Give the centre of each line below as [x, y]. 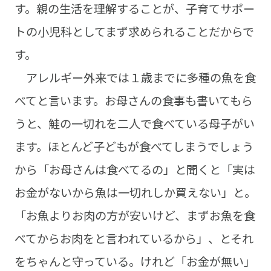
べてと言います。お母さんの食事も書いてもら [133, 101]
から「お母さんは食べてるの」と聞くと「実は [135, 170]
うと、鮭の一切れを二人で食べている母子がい [134, 124]
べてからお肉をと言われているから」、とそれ [134, 239]
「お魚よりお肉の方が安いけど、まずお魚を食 [135, 216]
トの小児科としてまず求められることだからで [134, 32]
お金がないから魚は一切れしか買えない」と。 [135, 193]
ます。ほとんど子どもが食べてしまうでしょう [134, 147]
